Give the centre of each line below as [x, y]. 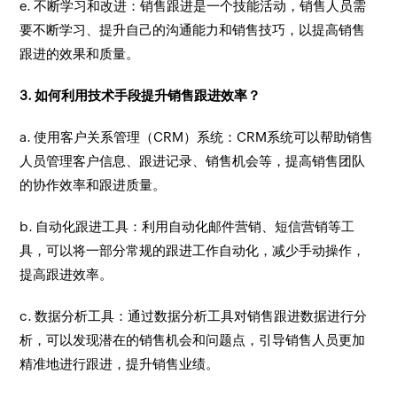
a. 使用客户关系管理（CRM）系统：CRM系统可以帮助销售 [197, 137]
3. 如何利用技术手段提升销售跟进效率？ [140, 95]
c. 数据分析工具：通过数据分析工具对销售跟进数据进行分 [194, 316]
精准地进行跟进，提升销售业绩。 [120, 364]
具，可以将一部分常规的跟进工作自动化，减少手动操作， [193, 250]
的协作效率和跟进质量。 [93, 185]
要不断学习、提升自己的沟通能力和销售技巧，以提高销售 [193, 30]
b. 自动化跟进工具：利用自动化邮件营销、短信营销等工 [187, 226]
